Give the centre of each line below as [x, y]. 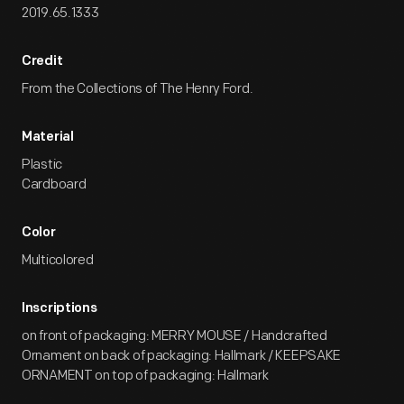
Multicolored [58, 260]
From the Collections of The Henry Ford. [138, 89]
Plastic [42, 165]
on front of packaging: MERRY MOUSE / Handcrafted [174, 336]
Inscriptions [60, 309]
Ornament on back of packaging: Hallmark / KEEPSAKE [182, 356]
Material [48, 138]
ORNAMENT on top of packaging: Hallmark [145, 376]
